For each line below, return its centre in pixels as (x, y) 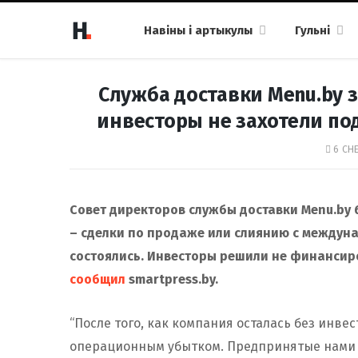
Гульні (312, 30)
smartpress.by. (172, 279)
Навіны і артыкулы (198, 30)
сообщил (97, 279)
